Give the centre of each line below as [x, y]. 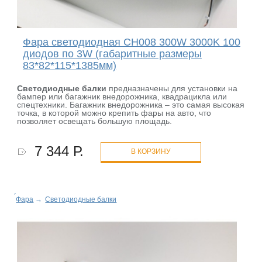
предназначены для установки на [172, 88]
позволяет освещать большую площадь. [95, 121]
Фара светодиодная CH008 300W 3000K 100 [131, 42]
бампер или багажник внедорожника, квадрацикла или [122, 96]
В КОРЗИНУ [151, 151]
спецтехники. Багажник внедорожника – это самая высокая [131, 104]
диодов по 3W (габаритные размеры [112, 54]
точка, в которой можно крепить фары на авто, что [114, 113]
